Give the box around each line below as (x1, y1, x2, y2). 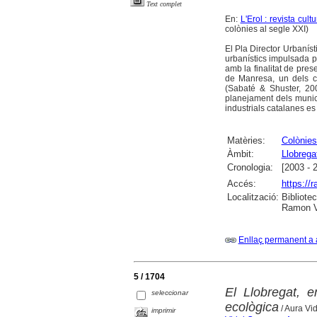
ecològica (224, 300, 279, 315)
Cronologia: (226, 162, 273, 173)
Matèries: (226, 135, 265, 146)
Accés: (226, 178, 256, 190)
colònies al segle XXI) (224, 24, 311, 35)
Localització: (226, 192, 279, 203)
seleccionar (151, 289, 189, 297)
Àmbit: (226, 149, 254, 160)
